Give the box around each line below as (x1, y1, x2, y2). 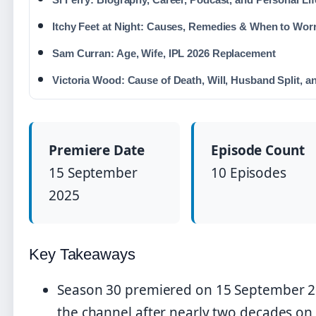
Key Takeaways (29, 245, 135, 264)
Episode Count (211, 141, 305, 160)
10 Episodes (211, 164, 286, 183)
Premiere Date (49, 141, 145, 160)
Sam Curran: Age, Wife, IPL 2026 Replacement (52, 47, 276, 60)
